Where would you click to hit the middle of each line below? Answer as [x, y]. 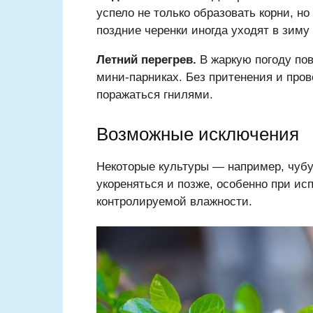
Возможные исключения [198, 134]
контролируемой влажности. [174, 202]
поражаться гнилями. [155, 95]
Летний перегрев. [148, 60]
